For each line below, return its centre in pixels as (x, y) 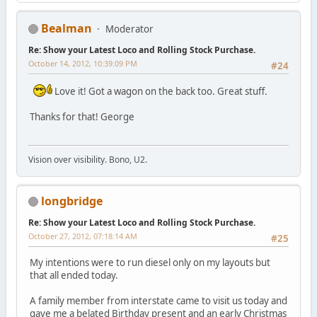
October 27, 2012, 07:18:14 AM (82, 236)
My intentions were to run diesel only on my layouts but (150, 262)
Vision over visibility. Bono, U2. (87, 159)
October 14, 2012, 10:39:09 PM (82, 63)
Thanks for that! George (82, 116)
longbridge (71, 201)
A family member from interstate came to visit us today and (158, 300)
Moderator (129, 29)
